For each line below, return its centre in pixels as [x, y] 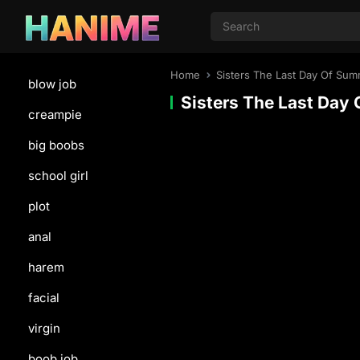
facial [44, 298]
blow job [52, 84]
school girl [58, 176]
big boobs [56, 145]
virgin [44, 328]
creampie [55, 115]
